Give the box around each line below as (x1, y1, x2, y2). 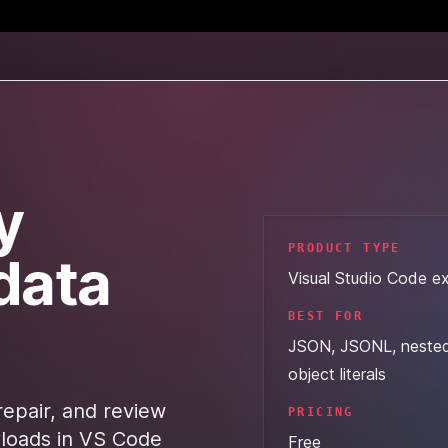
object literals (288, 364, 386, 384)
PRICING (288, 405, 354, 419)
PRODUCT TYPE (288, 241, 401, 255)
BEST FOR (288, 309, 364, 323)
